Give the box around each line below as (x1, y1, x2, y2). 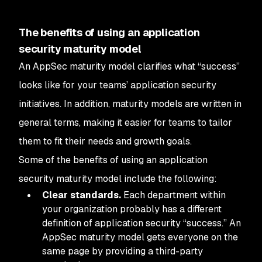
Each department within (121, 189, 226, 201)
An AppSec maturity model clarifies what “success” (19, 60, 240, 73)
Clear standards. (42, 189, 121, 201)
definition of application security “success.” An (42, 217, 241, 229)
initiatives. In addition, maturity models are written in (19, 98, 242, 110)
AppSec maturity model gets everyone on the (42, 231, 238, 243)
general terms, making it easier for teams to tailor (19, 116, 232, 129)
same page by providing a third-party (42, 245, 203, 257)
